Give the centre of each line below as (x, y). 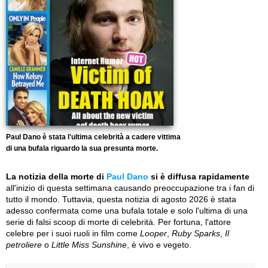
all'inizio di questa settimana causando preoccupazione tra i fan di (130, 188)
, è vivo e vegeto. (159, 245)
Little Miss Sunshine (89, 245)
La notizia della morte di (56, 176)
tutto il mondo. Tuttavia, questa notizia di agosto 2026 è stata (121, 199)
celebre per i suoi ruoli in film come (73, 233)
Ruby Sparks (196, 233)
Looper (153, 233)
